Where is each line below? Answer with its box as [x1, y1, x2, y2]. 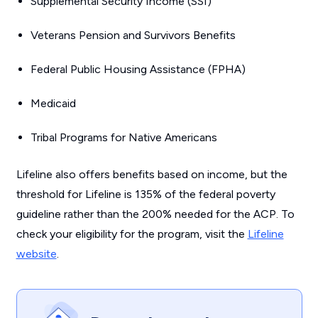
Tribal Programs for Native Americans [30, 131, 217, 144]
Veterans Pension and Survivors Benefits [30, 28, 236, 42]
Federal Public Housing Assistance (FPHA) [30, 62, 246, 76]
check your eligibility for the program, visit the [16, 227, 248, 241]
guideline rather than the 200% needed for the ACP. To [16, 207, 295, 221]
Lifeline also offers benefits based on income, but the [16, 168, 287, 181]
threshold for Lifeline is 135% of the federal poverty [16, 187, 275, 201]
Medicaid [30, 97, 76, 110]
